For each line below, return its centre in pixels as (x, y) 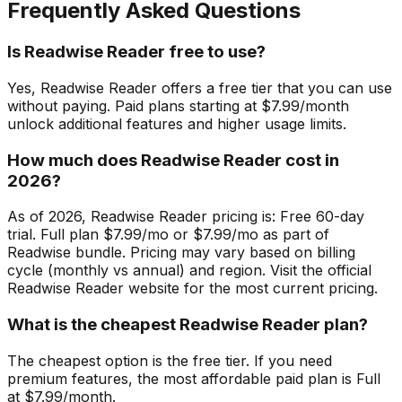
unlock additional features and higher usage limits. (177, 124)
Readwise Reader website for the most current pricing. (192, 288)
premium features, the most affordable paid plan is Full (194, 378)
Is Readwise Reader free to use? (136, 52)
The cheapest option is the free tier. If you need (170, 360)
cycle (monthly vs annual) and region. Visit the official (189, 271)
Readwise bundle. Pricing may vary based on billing (181, 253)
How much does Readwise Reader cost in (173, 160)
